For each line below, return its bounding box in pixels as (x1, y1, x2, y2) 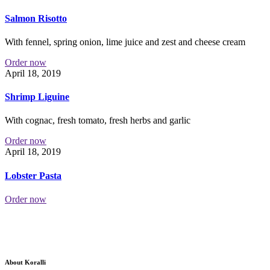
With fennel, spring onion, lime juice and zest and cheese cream (5, 36, 245, 47)
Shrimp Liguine (5, 92, 69, 102)
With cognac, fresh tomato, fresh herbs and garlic (5, 115, 190, 126)
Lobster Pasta (5, 170, 61, 181)
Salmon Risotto (5, 13, 67, 24)
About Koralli (5, 258, 46, 266)
